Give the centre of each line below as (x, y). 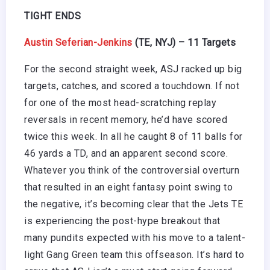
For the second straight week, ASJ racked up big (133, 69)
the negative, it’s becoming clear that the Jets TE (133, 204)
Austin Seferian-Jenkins (78, 42)
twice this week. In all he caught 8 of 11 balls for (133, 136)
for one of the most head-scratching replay (120, 102)
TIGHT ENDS (52, 16)
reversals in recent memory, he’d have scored (126, 119)
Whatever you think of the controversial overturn (132, 170)
